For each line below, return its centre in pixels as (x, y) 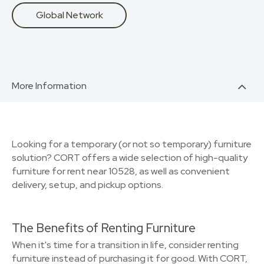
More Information (49, 86)
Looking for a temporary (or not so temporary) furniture (132, 144)
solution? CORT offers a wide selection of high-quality (130, 158)
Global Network (69, 15)
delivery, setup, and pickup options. (88, 185)
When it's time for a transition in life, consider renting (125, 245)
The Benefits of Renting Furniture (104, 228)
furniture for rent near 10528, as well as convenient (121, 171)
